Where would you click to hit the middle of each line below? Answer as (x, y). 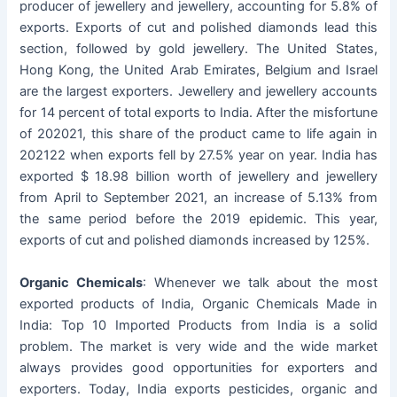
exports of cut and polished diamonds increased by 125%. (195, 241)
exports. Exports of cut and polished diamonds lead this (198, 28)
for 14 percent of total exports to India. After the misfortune (198, 113)
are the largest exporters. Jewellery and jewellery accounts (198, 92)
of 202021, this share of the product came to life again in (198, 134)
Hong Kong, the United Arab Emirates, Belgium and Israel (198, 70)
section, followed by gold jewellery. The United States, (198, 49)
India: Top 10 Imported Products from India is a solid (198, 325)
